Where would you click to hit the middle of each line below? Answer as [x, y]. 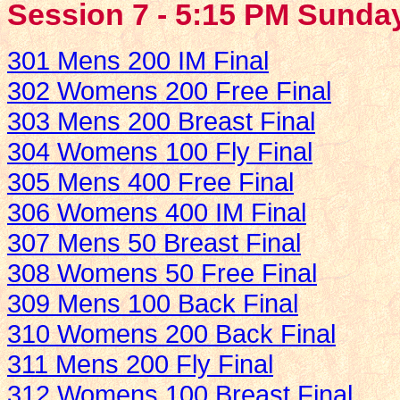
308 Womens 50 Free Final [162, 272]
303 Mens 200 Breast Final [161, 121]
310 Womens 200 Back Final [171, 333]
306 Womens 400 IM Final [157, 212]
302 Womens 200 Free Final [169, 90]
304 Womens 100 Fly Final [160, 151]
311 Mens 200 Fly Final [140, 363]
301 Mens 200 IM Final [138, 60]
